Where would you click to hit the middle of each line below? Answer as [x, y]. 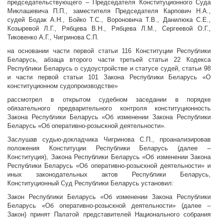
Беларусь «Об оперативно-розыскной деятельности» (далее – [109, 206]
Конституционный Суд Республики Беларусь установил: [91, 183]
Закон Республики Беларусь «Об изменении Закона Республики [109, 197]
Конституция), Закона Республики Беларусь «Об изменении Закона [109, 157]
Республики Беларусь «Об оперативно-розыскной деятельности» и [109, 166]
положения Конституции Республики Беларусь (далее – [109, 148]
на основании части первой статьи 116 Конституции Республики [109, 51]
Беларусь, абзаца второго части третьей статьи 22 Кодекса [109, 60]
